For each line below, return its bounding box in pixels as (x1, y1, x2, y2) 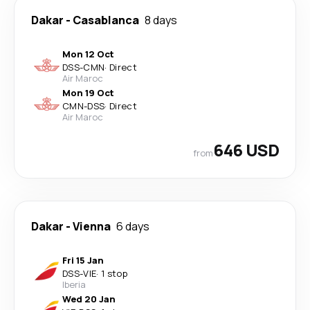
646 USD (213, 138, 279, 161)
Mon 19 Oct (62, 86, 114, 99)
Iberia (62, 278, 86, 291)
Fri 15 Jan (62, 254, 104, 266)
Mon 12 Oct (62, 48, 114, 60)
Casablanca (73, 12, 139, 28)
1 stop (100, 267, 127, 280)
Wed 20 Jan (62, 293, 116, 305)
